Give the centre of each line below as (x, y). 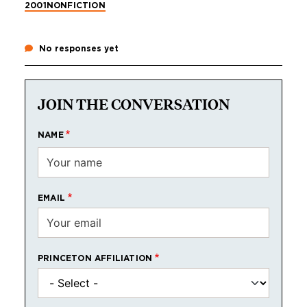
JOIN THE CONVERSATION (134, 104)
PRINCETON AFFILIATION (95, 258)
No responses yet (77, 48)
